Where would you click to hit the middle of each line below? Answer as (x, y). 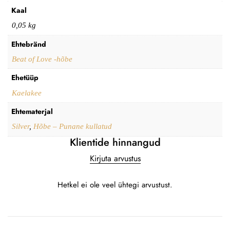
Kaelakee (26, 93)
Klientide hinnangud (115, 142)
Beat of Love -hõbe (42, 59)
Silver (20, 127)
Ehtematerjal (32, 112)
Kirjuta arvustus (115, 158)
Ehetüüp (25, 78)
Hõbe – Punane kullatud (72, 127)
